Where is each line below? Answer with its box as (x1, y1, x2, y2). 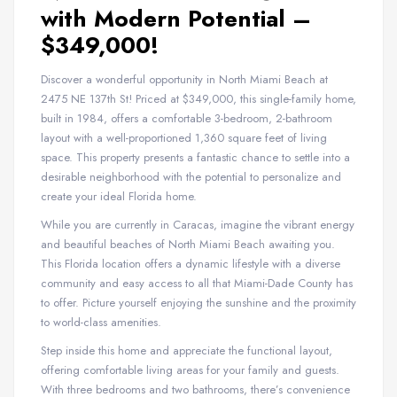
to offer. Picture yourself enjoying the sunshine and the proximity (41, 293, 356, 311)
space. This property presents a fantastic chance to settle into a (41, 149, 350, 166)
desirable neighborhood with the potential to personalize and (41, 168, 341, 185)
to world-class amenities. (41, 313, 161, 331)
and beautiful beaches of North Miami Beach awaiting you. (41, 235, 335, 253)
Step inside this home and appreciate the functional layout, (41, 341, 332, 359)
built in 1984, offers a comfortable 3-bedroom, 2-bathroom (41, 110, 332, 127)
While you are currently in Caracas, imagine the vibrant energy (41, 215, 354, 233)
